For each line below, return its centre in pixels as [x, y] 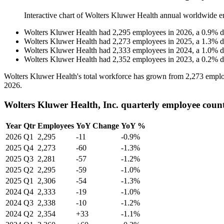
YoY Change [97, 125]
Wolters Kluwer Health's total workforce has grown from [95, 76]
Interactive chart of [54, 15]
